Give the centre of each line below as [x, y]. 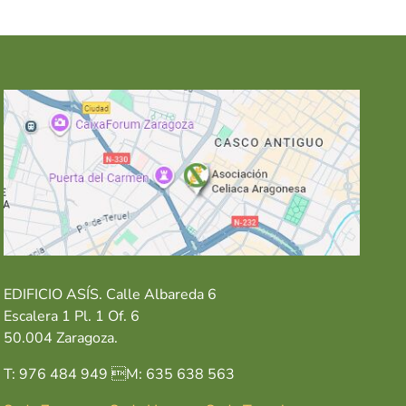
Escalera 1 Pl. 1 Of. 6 [72, 317]
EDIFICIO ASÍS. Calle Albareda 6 [111, 295]
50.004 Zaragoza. [61, 338]
